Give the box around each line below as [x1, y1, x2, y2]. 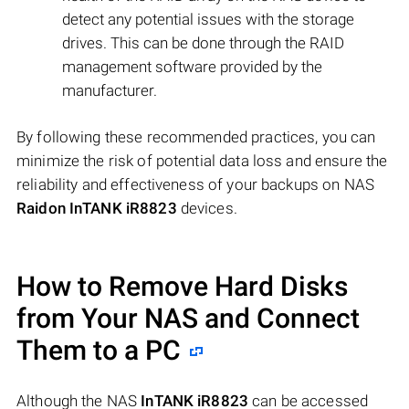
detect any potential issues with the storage [62, 10, 354, 29]
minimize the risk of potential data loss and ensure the [16, 152, 388, 171]
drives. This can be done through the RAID [62, 34, 344, 53]
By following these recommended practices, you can [16, 128, 376, 147]
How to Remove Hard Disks [16, 270, 348, 303]
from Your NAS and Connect [16, 302, 360, 335]
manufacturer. [62, 81, 157, 100]
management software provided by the [62, 58, 322, 77]
